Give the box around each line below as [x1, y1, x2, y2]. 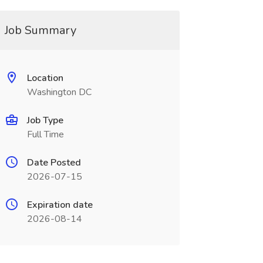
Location [26, 72, 63, 85]
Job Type [26, 114, 63, 127]
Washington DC [26, 86, 92, 99]
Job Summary [4, 22, 76, 38]
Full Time [26, 128, 64, 141]
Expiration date [26, 198, 93, 211]
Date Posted [26, 156, 81, 169]
